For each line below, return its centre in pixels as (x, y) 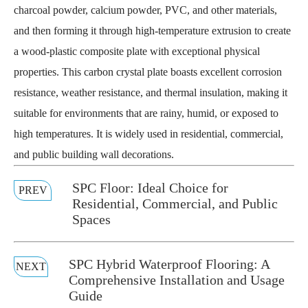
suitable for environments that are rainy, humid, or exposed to (146, 113)
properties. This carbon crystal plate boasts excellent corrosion (148, 72)
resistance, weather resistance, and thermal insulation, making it (151, 92)
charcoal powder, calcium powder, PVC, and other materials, (145, 10)
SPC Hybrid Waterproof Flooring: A (169, 264)
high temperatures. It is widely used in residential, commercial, (148, 134)
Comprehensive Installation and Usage (177, 280)
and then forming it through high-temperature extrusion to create (152, 31)
